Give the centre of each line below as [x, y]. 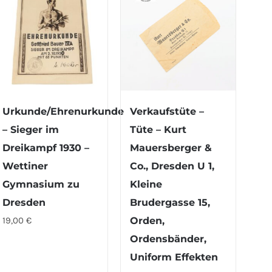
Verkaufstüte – [167, 112]
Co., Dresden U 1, [172, 166]
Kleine [146, 185]
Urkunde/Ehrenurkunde [63, 112]
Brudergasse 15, [170, 203]
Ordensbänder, [168, 239]
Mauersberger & [171, 148]
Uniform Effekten [174, 257]
